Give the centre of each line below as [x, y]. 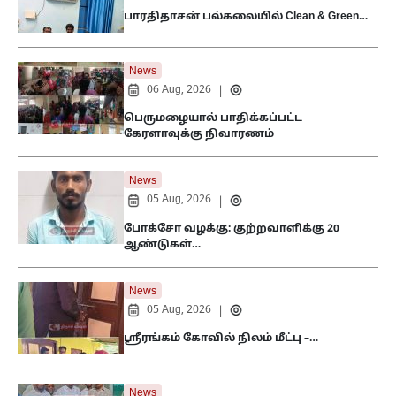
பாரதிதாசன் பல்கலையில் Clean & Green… [246, 17]
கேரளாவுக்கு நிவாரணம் [199, 135]
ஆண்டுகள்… [162, 244]
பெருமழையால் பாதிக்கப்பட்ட [213, 119]
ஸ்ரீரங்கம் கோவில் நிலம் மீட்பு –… [221, 339]
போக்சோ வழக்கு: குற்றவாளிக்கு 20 [232, 228]
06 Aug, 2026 [179, 90]
